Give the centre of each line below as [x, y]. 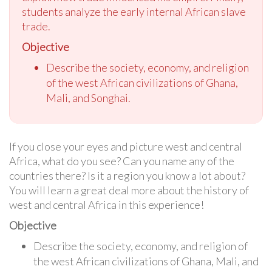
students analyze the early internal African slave [134, 12]
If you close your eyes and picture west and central [126, 147]
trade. [36, 26]
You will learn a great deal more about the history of [129, 190]
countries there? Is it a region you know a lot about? [127, 176]
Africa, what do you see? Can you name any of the [122, 161]
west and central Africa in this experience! [107, 205]
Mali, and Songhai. [88, 98]
